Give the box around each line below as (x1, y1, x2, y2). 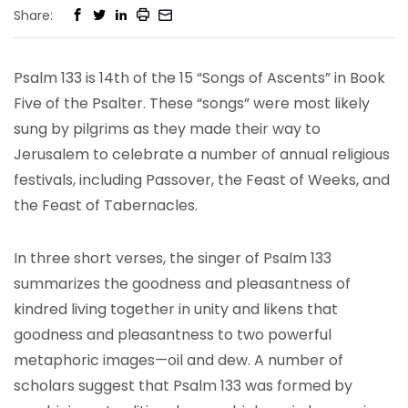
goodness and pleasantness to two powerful (14, 324, 331, 345)
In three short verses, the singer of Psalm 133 (14, 248, 331, 269)
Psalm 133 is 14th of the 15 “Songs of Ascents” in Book (14, 67, 385, 88)
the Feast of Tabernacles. (14, 195, 198, 216)
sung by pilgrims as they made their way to (14, 118, 321, 139)
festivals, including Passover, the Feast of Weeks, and (14, 169, 390, 190)
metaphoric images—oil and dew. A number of (14, 350, 343, 371)
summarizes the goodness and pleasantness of (14, 273, 351, 294)
